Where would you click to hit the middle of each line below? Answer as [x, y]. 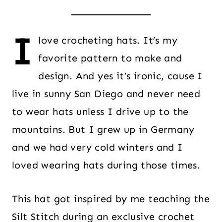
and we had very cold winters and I [97, 147]
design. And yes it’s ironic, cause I [120, 76]
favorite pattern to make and [110, 58]
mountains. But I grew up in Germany [103, 129]
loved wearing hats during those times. [106, 165]
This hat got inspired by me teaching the [111, 199]
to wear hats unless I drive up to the [100, 111]
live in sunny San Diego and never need [106, 94]
